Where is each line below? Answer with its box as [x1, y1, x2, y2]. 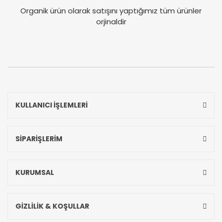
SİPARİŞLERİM [15, 134, 62, 144]
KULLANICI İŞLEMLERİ [15, 100, 88, 111]
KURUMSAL [15, 167, 54, 178]
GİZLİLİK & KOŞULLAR [15, 201, 89, 212]
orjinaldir [96, 16, 126, 27]
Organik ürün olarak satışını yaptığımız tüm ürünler [20, 5, 202, 16]
